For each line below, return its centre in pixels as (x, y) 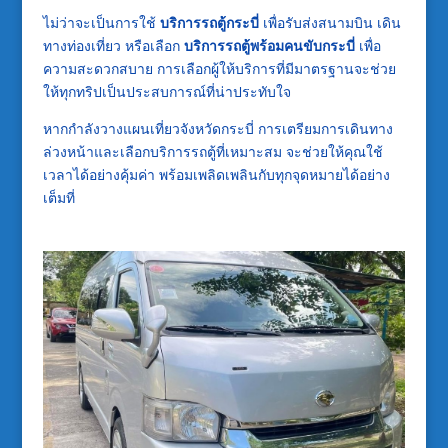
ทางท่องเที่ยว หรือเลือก (113, 45)
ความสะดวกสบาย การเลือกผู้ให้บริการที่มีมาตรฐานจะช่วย (219, 68)
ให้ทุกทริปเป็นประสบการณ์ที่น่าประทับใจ (166, 91)
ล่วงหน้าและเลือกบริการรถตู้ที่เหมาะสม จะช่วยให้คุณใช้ (212, 151)
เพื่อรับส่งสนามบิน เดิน (329, 22)
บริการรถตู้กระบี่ (209, 22)
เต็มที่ (58, 197)
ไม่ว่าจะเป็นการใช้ (101, 22)
